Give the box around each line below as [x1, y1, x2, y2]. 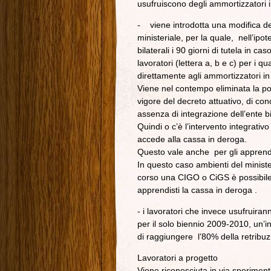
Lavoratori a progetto [137, 253, 218, 263]
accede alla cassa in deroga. [137, 134, 247, 144]
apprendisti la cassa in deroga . [137, 185, 257, 195]
